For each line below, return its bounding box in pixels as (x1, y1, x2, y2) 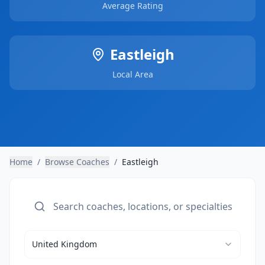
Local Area (112, 69, 153, 80)
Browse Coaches (45, 156, 109, 167)
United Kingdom (32, 238, 97, 250)
